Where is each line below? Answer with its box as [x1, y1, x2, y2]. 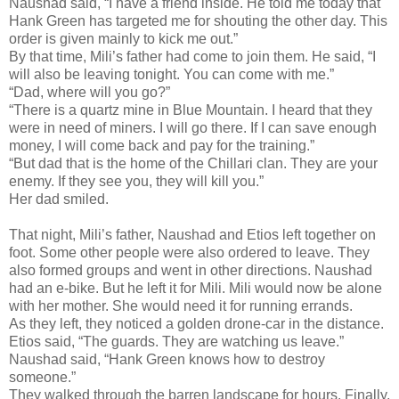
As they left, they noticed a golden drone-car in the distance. [9, 315, 384, 331]
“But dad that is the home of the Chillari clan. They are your [9, 155, 378, 171]
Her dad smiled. [9, 191, 109, 207]
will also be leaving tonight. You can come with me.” [9, 66, 334, 82]
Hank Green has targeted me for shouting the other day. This [9, 12, 387, 28]
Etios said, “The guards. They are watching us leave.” [9, 333, 344, 349]
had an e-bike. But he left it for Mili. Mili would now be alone [9, 280, 382, 296]
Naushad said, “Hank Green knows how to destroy [9, 351, 325, 367]
